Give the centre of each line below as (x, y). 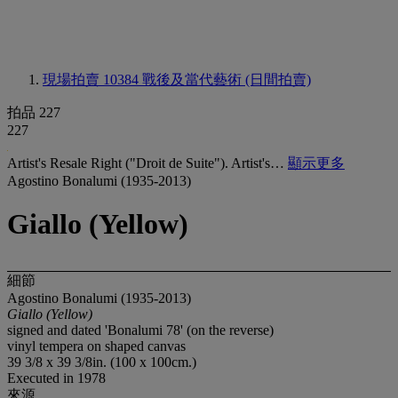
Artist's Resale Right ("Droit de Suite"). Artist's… (147, 163)
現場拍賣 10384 (92, 80)
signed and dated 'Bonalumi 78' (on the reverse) (140, 330)
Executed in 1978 (56, 378)
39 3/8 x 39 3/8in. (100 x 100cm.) (102, 362)
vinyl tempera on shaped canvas (96, 346)
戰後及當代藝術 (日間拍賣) (227, 80)
